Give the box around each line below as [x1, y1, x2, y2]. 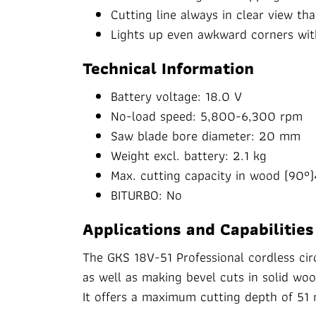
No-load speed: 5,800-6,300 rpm [111, 105, 303, 127]
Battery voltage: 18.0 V [111, 85, 242, 107]
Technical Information [83, 54, 254, 82]
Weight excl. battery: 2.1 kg [111, 145, 267, 166]
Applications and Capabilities [83, 215, 314, 243]
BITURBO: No [111, 184, 182, 206]
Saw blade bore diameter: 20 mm [111, 125, 300, 147]
